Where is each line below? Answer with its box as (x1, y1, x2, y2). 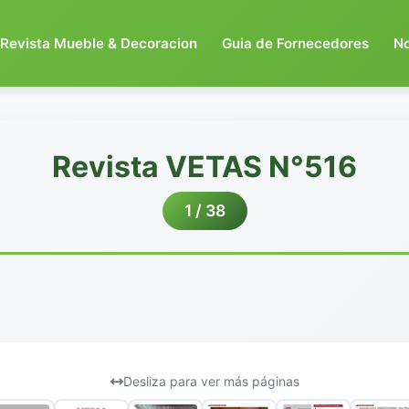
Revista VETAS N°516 (52, 149, 357, 184)
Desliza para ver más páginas (122, 373, 299, 389)
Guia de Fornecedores (222, 34, 370, 52)
